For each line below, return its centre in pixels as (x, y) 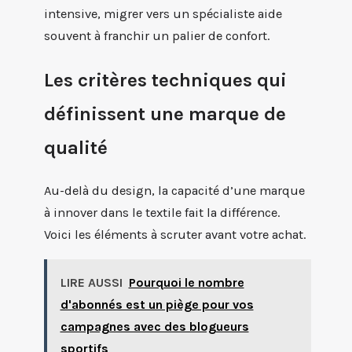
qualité (76, 148)
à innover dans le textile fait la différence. (162, 213)
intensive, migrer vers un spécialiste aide (163, 13)
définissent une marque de (165, 114)
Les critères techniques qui (165, 80)
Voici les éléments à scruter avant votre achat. (175, 235)
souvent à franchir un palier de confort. (157, 35)
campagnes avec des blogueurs (154, 327)
